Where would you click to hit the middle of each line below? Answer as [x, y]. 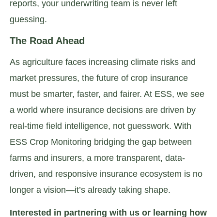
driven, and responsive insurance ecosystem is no [106, 174]
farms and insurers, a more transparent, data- [97, 158]
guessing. [28, 20]
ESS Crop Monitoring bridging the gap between [101, 142]
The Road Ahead [47, 40]
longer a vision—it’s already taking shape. [90, 190]
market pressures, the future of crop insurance [99, 78]
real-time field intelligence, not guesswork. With [101, 126]
